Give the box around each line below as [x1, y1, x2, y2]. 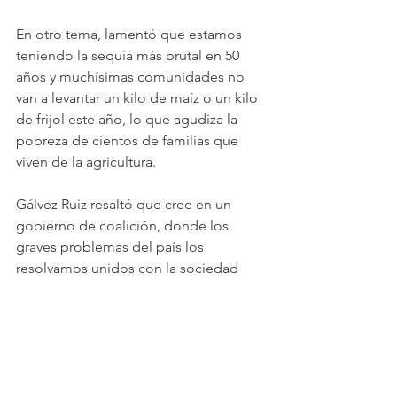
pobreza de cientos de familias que [16, 132, 242, 149]
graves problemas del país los [16, 238, 207, 255]
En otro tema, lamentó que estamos [16, 26, 245, 43]
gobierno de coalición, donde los [16, 217, 232, 234]
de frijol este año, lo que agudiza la [16, 111, 241, 128]
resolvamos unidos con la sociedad [16, 260, 242, 276]
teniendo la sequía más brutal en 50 [16, 47, 243, 64]
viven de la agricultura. [16, 153, 156, 170]
